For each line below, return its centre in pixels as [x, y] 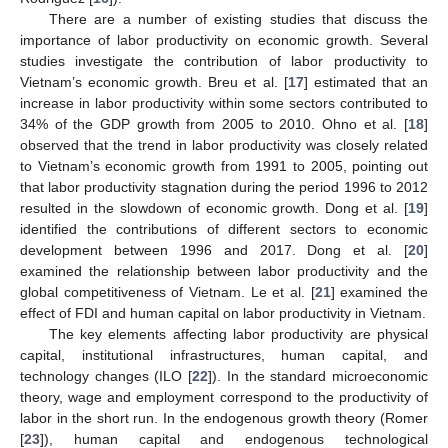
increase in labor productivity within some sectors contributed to [224, 102]
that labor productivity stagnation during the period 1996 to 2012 [224, 186]
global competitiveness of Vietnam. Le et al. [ [167, 291]
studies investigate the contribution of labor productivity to [224, 60]
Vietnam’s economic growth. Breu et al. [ [154, 81]
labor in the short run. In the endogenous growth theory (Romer [224, 417]
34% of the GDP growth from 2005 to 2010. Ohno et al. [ [214, 123]
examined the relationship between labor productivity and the [224, 270]
